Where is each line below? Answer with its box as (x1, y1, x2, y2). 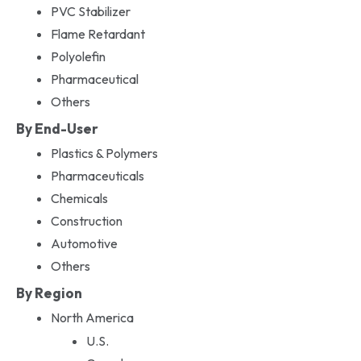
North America (50, 309, 134, 326)
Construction (50, 212, 122, 229)
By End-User (16, 119, 98, 137)
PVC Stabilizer (50, 2, 131, 19)
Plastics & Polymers (50, 144, 158, 161)
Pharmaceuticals (50, 167, 144, 184)
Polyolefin (50, 48, 106, 64)
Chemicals (50, 189, 108, 206)
